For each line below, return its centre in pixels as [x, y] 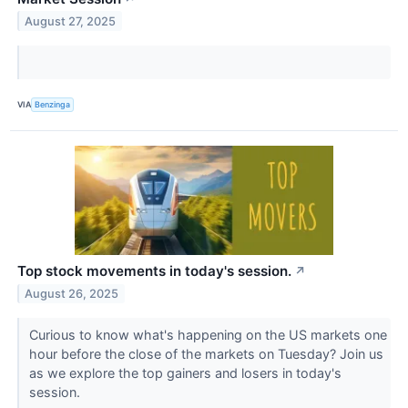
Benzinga [53, 105]
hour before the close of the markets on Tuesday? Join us [206, 353]
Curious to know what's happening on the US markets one [208, 334]
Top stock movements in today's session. [154, 270]
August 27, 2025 [71, 21]
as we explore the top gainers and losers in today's [185, 372]
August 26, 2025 [72, 293]
